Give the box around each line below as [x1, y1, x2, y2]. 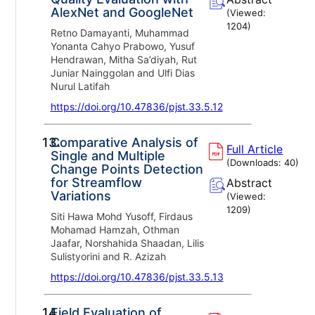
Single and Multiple [50, 148, 165, 163]
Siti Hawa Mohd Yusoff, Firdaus [50, 210, 193, 222]
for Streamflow [50, 174, 142, 190]
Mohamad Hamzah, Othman [50, 223, 179, 236]
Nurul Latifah [50, 79, 110, 92]
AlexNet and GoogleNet [50, 4, 193, 20]
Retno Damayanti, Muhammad [50, 26, 189, 39]
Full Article [226, 141, 283, 156]
